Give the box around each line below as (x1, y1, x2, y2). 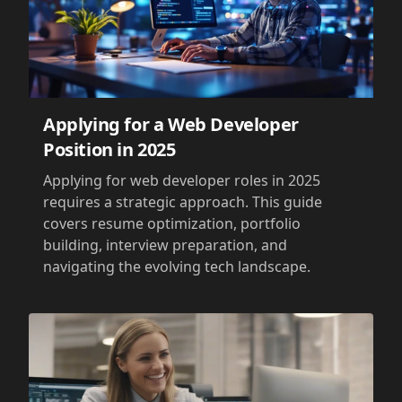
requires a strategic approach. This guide (43, 191, 322, 212)
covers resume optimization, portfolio (43, 213, 301, 233)
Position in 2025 (43, 136, 176, 162)
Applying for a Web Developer (43, 111, 299, 136)
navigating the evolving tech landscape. (43, 256, 310, 276)
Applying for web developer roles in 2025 (43, 170, 320, 190)
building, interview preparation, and (43, 234, 287, 255)
